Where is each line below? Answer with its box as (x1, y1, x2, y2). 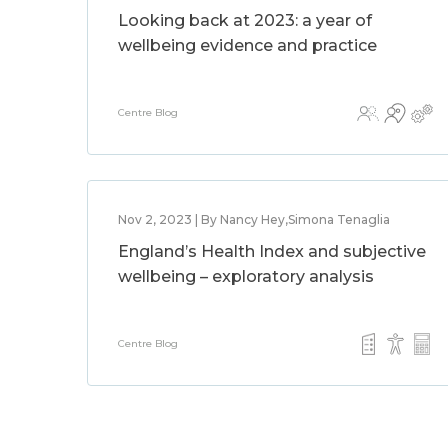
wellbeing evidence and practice (118, 36, 377, 55)
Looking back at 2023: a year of (118, 11, 372, 30)
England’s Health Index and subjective (118, 242, 426, 261)
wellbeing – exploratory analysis (118, 267, 374, 286)
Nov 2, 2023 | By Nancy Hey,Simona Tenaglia (118, 212, 390, 227)
